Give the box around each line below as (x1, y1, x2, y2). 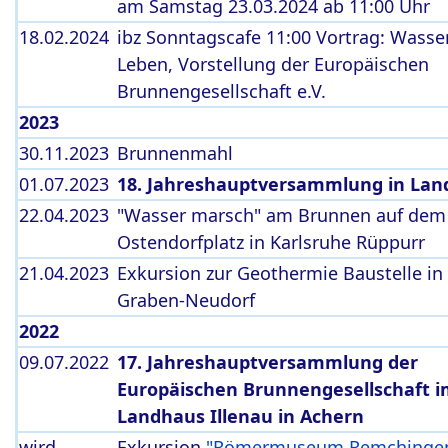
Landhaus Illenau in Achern (117, 404, 364, 428)
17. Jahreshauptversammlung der (117, 350, 418, 374)
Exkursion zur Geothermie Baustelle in (117, 261, 443, 285)
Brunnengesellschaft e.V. (117, 79, 326, 103)
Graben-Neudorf (117, 288, 255, 312)
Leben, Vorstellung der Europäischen (117, 52, 429, 76)
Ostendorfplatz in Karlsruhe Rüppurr (117, 230, 425, 254)
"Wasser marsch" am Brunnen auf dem (117, 203, 446, 227)
